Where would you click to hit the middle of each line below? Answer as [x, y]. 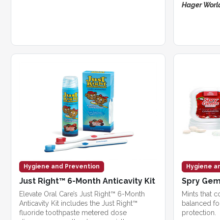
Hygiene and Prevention [62, 167]
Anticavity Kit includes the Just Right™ [78, 204]
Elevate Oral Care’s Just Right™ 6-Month [82, 194]
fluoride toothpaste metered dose [73, 213]
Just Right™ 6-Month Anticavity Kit [87, 181]
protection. [199, 213]
